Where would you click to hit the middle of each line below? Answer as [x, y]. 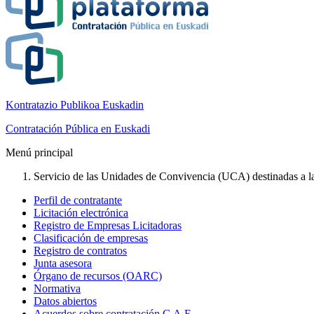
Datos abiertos [65, 301]
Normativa [57, 288]
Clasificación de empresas [91, 238]
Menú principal [39, 152]
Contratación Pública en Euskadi [78, 129]
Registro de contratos [80, 251]
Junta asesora [63, 263]
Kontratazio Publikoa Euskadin [75, 105]
